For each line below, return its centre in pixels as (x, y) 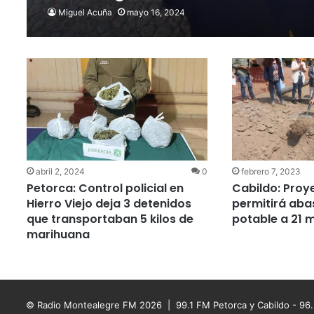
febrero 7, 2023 (271, 171)
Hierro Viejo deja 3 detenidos (109, 203)
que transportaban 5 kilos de (110, 219)
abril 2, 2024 (60, 171)
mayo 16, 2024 (156, 13)
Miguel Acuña (85, 13)
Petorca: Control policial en (105, 188)
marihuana (58, 234)
